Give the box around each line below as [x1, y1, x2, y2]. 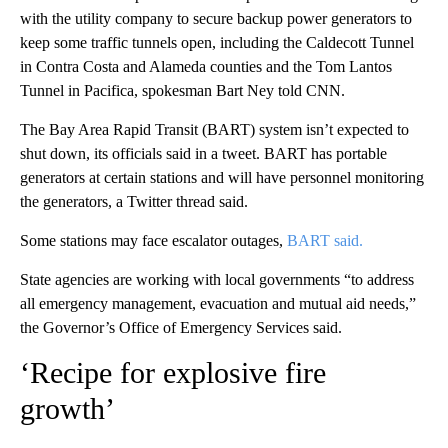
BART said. [287, 232, 363, 250]
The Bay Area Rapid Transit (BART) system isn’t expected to [20, 121, 409, 139]
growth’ [20, 392, 115, 426]
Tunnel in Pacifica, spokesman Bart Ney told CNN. [20, 82, 345, 100]
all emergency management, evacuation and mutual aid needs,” [20, 295, 416, 313]
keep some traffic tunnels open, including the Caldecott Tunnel [20, 34, 414, 52]
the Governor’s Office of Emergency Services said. [20, 319, 342, 337]
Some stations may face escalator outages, [20, 232, 287, 250]
